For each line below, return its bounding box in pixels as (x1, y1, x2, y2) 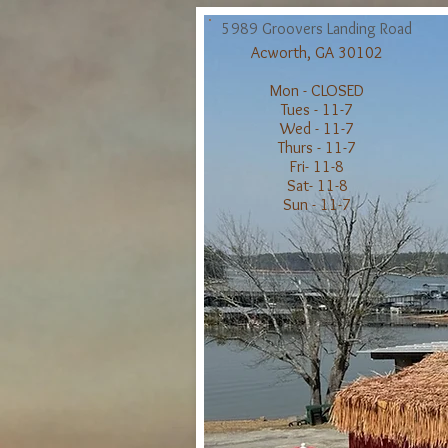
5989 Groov (222, 19, 303, 38)
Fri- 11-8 (290, 157, 344, 176)
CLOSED (311, 81, 364, 100)
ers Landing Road (303, 19, 412, 38)
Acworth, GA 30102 (251, 43, 383, 62)
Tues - (281, 100, 322, 119)
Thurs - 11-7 (278, 138, 356, 157)
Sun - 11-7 (283, 195, 351, 214)
